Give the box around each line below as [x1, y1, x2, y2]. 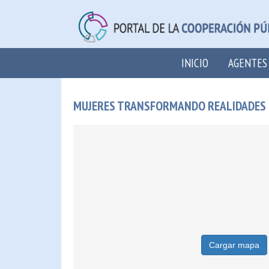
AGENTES [228, 55, 267, 70]
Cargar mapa [208, 240, 259, 250]
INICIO [181, 55, 208, 70]
